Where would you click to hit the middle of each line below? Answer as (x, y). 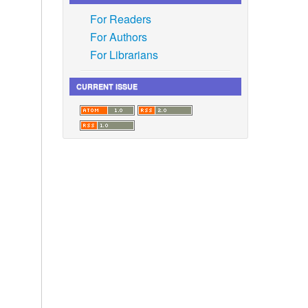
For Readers (120, 19)
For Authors (118, 36)
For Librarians (124, 54)
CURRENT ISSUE (107, 86)
